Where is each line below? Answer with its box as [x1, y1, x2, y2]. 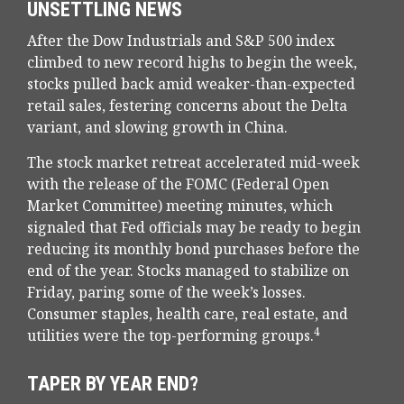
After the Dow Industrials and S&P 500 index [27, 31, 335, 51]
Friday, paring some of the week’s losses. [27, 282, 306, 303]
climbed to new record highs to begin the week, [27, 52, 357, 73]
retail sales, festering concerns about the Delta [27, 96, 347, 116]
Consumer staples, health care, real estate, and [27, 304, 348, 325]
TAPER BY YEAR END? [27, 372, 198, 396]
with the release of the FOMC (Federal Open [27, 174, 329, 195]
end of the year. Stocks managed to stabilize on [27, 261, 349, 281]
